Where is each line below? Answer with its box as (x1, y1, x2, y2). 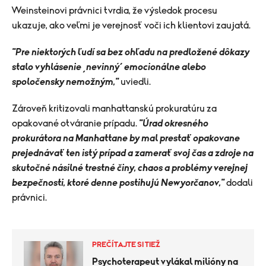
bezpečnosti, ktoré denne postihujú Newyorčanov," (12, 178, 224, 188)
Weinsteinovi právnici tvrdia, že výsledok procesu (12, 5, 217, 15)
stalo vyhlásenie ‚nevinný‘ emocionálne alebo (12, 62, 206, 72)
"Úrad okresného (139, 118, 208, 128)
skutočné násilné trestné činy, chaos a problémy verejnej (12, 163, 248, 173)
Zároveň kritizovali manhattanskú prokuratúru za (12, 103, 217, 113)
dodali (224, 178, 253, 188)
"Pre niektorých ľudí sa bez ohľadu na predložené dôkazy (12, 47, 249, 57)
